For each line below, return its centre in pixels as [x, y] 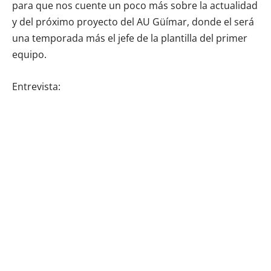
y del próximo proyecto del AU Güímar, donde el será [133, 21]
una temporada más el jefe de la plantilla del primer [130, 38]
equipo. [29, 54]
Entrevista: [36, 86]
